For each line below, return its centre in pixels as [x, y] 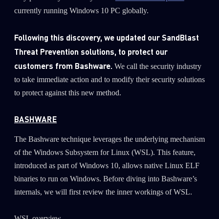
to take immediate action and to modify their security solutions [109, 80]
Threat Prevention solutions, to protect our [91, 52]
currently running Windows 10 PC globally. [81, 11]
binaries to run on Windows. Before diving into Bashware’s [105, 179]
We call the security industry [158, 67]
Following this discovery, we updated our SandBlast [106, 38]
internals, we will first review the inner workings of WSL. [103, 192]
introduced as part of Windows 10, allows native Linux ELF [107, 166]
